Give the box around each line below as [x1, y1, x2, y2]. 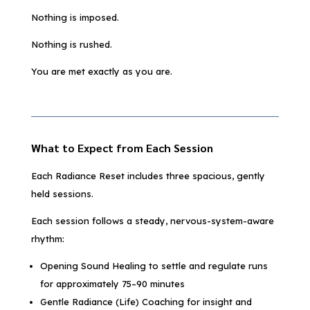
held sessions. [30, 188, 93, 199]
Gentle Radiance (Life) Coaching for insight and [39, 295, 252, 307]
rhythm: [30, 232, 64, 244]
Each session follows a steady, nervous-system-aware [30, 215, 274, 226]
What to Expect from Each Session [30, 140, 213, 155]
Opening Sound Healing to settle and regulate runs [39, 259, 268, 271]
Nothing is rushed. [30, 38, 112, 50]
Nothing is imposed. [30, 11, 119, 23]
